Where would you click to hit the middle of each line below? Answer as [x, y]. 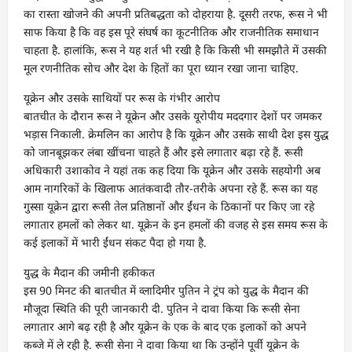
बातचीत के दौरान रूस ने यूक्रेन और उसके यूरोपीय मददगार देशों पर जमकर [173, 116]
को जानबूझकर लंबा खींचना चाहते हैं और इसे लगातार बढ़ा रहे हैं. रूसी [163, 152]
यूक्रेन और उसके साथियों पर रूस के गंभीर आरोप [122, 98]
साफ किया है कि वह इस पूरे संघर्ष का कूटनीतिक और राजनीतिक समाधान [171, 32]
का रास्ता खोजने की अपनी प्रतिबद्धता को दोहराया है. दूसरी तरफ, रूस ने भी [176, 14]
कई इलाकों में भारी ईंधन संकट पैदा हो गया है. [115, 242]
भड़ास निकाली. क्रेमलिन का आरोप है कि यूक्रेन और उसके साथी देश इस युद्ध [176, 134]
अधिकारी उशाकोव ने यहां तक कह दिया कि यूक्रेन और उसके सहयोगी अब [172, 170]
